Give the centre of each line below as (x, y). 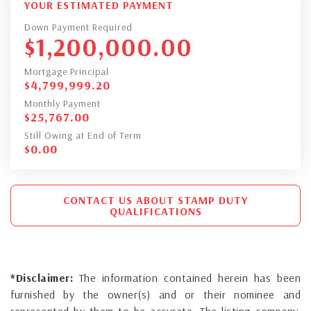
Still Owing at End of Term (83, 135)
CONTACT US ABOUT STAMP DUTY (155, 200)
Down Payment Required (78, 27)
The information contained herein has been (187, 277)
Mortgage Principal (67, 71)
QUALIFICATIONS (155, 211)
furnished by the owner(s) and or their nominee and (155, 294)
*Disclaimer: (42, 277)
